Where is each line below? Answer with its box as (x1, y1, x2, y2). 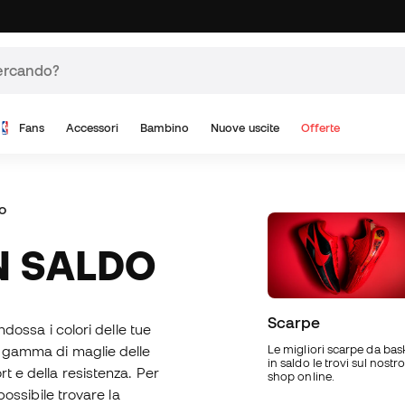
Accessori (65, 121, 119, 135)
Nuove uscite (211, 121, 280, 135)
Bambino (139, 121, 190, 135)
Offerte (300, 121, 341, 135)
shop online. (268, 370, 334, 384)
